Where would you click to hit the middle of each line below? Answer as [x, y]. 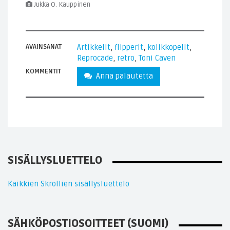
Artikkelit [94, 47]
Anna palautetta [122, 76]
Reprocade [95, 58]
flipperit [129, 47]
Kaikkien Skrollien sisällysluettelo [69, 184]
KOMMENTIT [43, 72]
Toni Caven [157, 58]
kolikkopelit [168, 47]
